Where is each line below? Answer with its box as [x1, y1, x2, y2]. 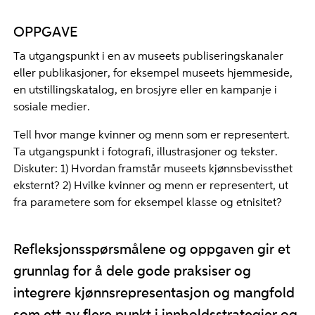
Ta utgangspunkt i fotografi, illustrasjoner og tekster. [13, 146, 278, 158]
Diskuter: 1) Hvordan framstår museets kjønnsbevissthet [13, 163, 292, 175]
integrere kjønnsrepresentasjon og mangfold [13, 286, 295, 301]
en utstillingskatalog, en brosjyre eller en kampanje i [13, 84, 277, 96]
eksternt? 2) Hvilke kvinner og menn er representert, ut [13, 180, 288, 192]
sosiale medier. [13, 101, 93, 113]
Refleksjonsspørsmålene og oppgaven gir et [13, 243, 290, 257]
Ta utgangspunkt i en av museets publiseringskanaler [13, 51, 283, 63]
